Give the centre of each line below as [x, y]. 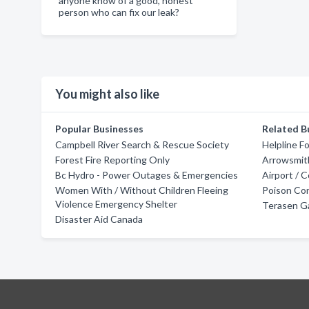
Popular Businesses [99, 129]
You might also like [107, 94]
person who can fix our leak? [119, 12]
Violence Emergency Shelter [116, 204]
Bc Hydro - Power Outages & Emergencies [147, 175]
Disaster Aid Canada [99, 219]
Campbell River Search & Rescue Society [142, 144]
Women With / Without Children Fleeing [142, 190]
